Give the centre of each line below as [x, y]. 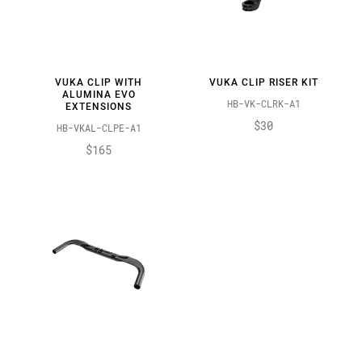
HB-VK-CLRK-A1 [263, 104]
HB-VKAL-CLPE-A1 [99, 128]
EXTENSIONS [99, 107]
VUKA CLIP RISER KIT [263, 83]
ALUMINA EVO [99, 95]
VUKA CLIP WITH [99, 83]
